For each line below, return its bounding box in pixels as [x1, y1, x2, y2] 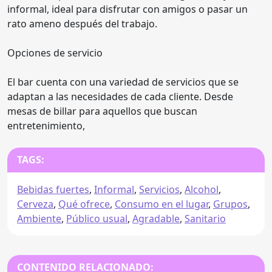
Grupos [213, 197, 248, 211]
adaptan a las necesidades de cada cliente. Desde [7, 89, 233, 103]
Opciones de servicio [7, 46, 103, 59]
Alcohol [185, 182, 219, 196]
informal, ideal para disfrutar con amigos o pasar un [7, 2, 248, 16]
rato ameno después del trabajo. [7, 16, 157, 30]
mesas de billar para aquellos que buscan [7, 104, 197, 118]
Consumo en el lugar [115, 197, 208, 211]
